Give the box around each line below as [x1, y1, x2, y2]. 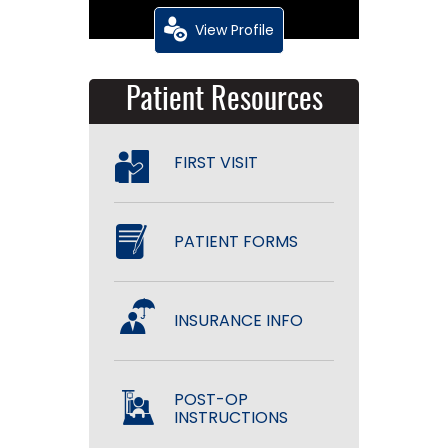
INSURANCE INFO [174, 308, 304, 332]
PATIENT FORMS [174, 229, 299, 253]
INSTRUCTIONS [174, 405, 289, 429]
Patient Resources [125, 85, 323, 116]
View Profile [194, 19, 274, 40]
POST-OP [174, 387, 249, 411]
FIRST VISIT [174, 150, 259, 174]
